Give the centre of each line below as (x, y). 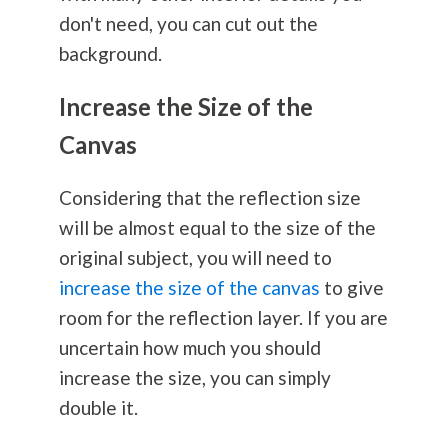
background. (110, 54)
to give (351, 288)
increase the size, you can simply (194, 378)
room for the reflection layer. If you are (223, 318)
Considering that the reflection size (209, 198)
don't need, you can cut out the (188, 24)
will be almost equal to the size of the (217, 228)
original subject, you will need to (195, 258)
